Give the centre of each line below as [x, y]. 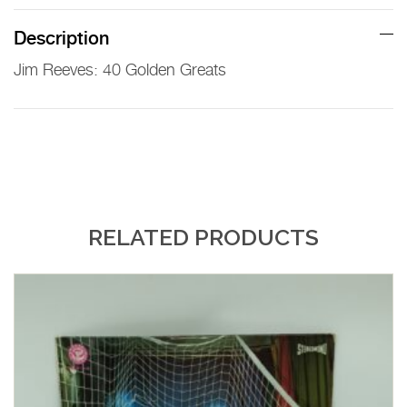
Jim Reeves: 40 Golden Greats [120, 70]
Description [61, 39]
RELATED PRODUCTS [203, 237]
